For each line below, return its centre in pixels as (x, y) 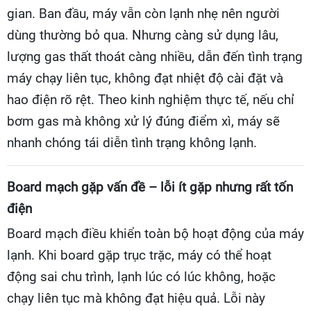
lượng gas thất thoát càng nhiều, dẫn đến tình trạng (155, 57)
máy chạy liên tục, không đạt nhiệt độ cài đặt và (145, 78)
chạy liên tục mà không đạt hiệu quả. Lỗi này (136, 298)
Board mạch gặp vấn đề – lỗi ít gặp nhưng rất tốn (150, 187)
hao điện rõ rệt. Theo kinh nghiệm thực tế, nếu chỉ (151, 100)
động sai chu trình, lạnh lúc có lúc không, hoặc (141, 277)
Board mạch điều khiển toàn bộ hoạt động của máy (155, 234)
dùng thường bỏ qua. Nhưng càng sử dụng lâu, (143, 35)
